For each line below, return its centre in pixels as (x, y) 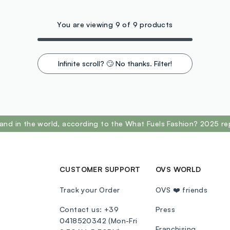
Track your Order (90, 190)
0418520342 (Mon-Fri (99, 221)
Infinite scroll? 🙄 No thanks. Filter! (115, 64)
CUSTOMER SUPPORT (100, 169)
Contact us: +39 (89, 209)
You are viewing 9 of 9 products (115, 25)
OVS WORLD (178, 169)
